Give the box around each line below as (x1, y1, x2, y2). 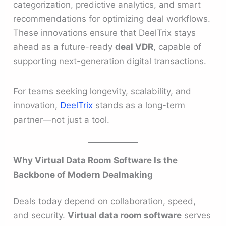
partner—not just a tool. (13, 114, 110, 125)
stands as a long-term (95, 100, 186, 110)
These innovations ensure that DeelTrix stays (13, 28, 196, 38)
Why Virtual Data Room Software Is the (13, 155, 178, 165)
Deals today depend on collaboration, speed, (13, 196, 196, 207)
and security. (13, 210, 68, 221)
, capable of (153, 42, 202, 52)
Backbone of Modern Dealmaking (13, 169, 153, 180)
